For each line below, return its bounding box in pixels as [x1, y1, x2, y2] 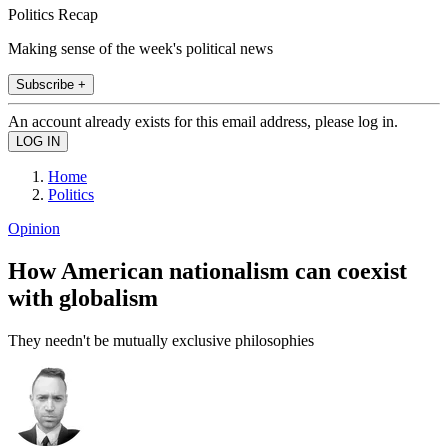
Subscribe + [16, 76, 86, 92]
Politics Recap [8, 5, 98, 23]
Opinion [8, 219, 60, 237]
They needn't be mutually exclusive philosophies [8, 331, 314, 349]
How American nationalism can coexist [8, 257, 407, 284]
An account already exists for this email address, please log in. [8, 112, 398, 130]
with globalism [8, 284, 158, 311]
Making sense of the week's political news [8, 39, 273, 57]
